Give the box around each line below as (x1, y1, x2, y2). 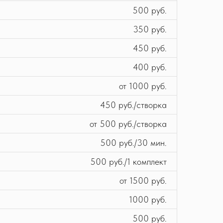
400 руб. (133, 61, 167, 72)
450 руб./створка (100, 99, 167, 110)
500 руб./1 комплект (90, 156, 167, 167)
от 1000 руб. (119, 80, 167, 91)
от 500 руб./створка (90, 118, 167, 129)
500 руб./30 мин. (100, 137, 167, 148)
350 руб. (133, 23, 167, 34)
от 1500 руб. (119, 175, 167, 186)
